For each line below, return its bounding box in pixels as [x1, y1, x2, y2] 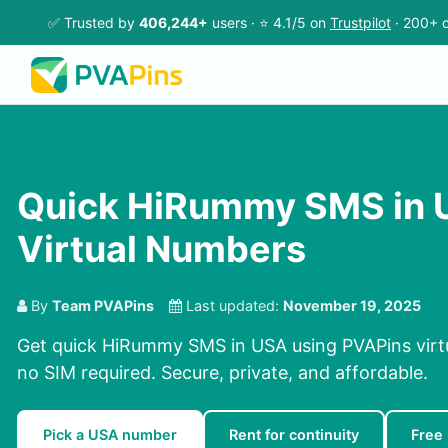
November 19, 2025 [283, 297, 421, 315]
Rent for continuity [229, 426, 359, 444]
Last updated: [182, 297, 283, 315]
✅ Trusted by [48, 14, 139, 31]
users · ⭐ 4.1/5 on [208, 14, 330, 31]
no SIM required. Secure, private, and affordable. [17, 362, 428, 384]
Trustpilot [330, 14, 391, 31]
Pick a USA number [43, 426, 177, 444]
